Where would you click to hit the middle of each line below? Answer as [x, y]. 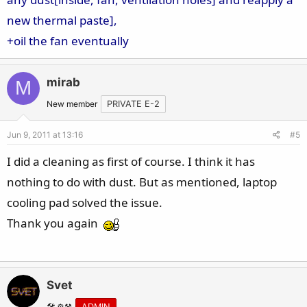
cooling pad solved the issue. [85, 202]
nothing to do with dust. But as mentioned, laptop [142, 182]
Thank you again [55, 223]
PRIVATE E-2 [133, 103]
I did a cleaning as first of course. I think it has [131, 161]
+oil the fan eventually [68, 40]
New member [72, 103]
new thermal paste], [62, 20]
